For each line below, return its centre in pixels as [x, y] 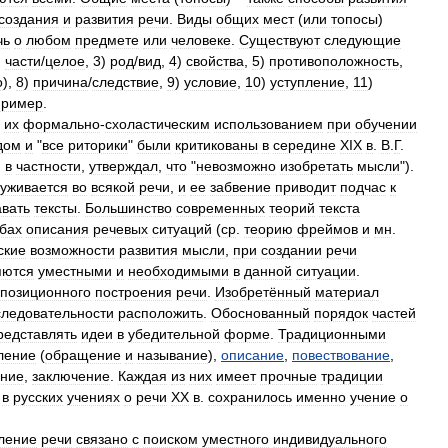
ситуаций [182, 229]
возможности [72, 250]
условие [210, 82]
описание [252, 355]
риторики [98, 145]
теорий [292, 208]
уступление [307, 82]
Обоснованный [260, 313]
